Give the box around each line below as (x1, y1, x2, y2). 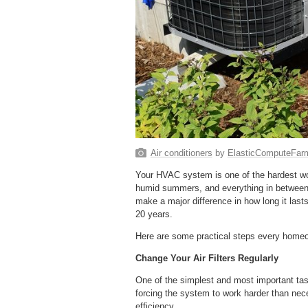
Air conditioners (150, 147, 212, 158)
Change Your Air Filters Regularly (135, 252, 278, 263)
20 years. (135, 208, 173, 219)
